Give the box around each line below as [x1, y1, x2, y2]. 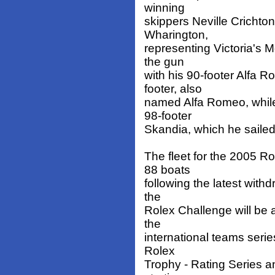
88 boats [144, 163, 190, 177]
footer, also [144, 82, 202, 96]
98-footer [144, 109, 192, 123]
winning [144, 1, 185, 15]
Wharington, [144, 28, 208, 42]
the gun [144, 55, 184, 69]
